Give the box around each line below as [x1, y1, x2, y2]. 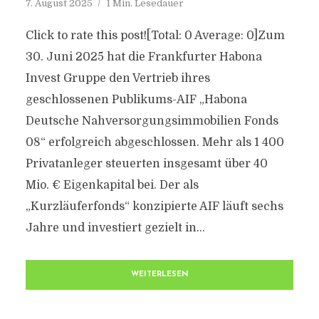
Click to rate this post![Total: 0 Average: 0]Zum [25, 29, 285, 42]
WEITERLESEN [130, 271, 189, 278]
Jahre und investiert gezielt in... [25, 221, 205, 234]
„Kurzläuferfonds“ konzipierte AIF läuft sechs [25, 200, 283, 213]
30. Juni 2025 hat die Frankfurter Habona [25, 51, 262, 63]
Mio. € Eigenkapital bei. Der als [25, 179, 199, 192]
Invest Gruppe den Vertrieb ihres [25, 72, 210, 85]
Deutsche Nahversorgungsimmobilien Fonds [25, 115, 278, 127]
